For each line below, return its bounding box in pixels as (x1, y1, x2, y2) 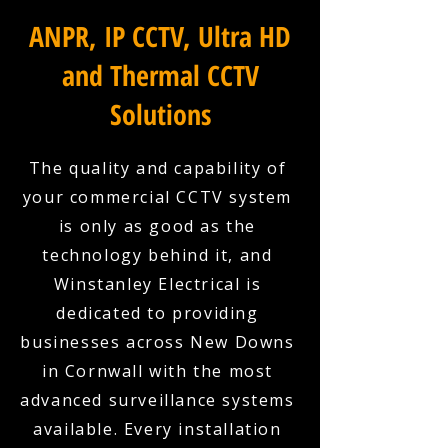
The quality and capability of (28, 157, 287, 179)
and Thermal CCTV (61, 56, 259, 94)
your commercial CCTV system (22, 186, 293, 208)
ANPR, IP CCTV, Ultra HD (29, 17, 291, 55)
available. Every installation (33, 418, 282, 440)
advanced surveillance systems (20, 389, 295, 411)
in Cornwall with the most (41, 360, 273, 382)
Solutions (109, 95, 211, 133)
